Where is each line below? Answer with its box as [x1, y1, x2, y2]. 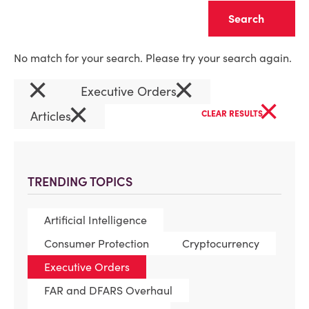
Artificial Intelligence [44, 213, 147, 227]
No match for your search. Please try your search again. [14, 51, 292, 65]
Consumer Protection [44, 237, 149, 250]
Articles [30, 108, 74, 124]
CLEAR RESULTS [201, 108, 265, 119]
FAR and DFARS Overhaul [44, 283, 172, 297]
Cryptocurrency [182, 237, 259, 250]
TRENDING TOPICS [28, 174, 132, 190]
